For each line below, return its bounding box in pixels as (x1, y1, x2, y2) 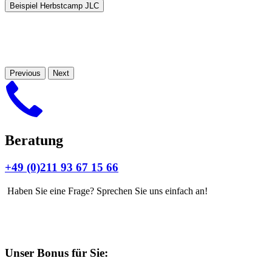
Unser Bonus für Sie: (5, 246, 108, 259)
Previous (10, 68, 41, 78)
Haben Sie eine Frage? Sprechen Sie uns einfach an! (5, 186, 208, 197)
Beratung (5, 132, 63, 149)
